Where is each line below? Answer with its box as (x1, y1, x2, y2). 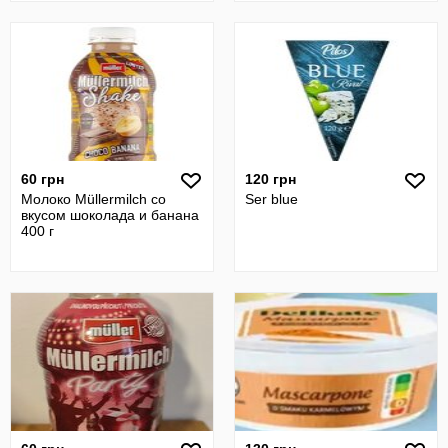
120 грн (245, 171, 296, 187)
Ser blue (245, 191, 298, 207)
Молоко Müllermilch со (21, 191, 166, 207)
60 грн (21, 171, 64, 187)
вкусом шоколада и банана (21, 207, 199, 223)
